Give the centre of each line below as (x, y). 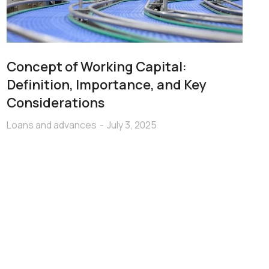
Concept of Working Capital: (96, 67)
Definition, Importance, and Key (106, 85)
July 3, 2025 (131, 125)
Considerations (55, 103)
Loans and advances (51, 125)
